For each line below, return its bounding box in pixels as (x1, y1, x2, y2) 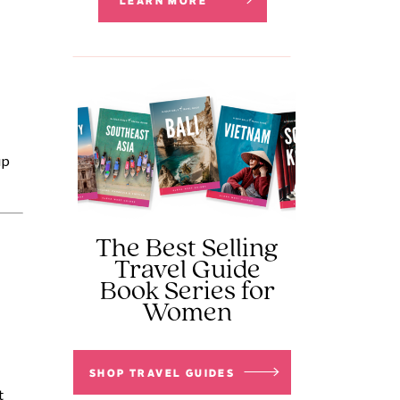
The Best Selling (96, 234, 279, 262)
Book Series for (99, 277, 275, 305)
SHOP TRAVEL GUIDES (89, 366, 236, 379)
